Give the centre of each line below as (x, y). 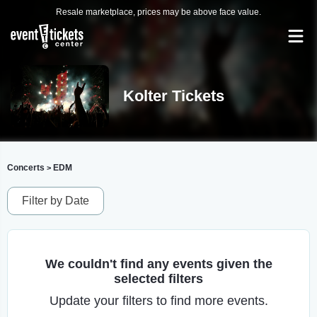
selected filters (158, 279)
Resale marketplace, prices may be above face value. (158, 12)
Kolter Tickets (173, 96)
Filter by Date (56, 201)
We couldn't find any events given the (158, 264)
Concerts (26, 168)
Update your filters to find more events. (158, 301)
